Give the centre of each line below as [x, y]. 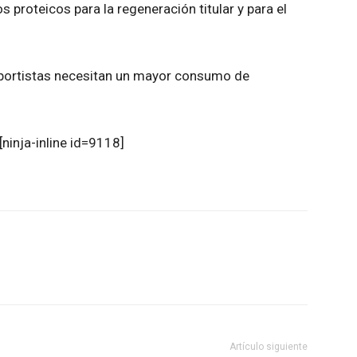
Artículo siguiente [269, 347]
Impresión [298, 272]
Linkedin [112, 272]
